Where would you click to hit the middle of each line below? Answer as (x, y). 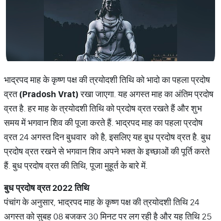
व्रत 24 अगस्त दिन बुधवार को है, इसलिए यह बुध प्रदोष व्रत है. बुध (107, 137)
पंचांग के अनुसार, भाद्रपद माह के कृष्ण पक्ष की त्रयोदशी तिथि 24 (102, 202)
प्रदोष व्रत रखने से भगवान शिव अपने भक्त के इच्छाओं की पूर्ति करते (107, 151)
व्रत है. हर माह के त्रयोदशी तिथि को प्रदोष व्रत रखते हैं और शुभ (103, 108)
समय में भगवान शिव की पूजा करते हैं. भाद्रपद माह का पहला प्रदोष (103, 123)
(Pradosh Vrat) (49, 94)
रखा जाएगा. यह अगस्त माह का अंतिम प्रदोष (146, 94)
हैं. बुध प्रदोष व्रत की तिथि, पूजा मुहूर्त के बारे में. (76, 166)
